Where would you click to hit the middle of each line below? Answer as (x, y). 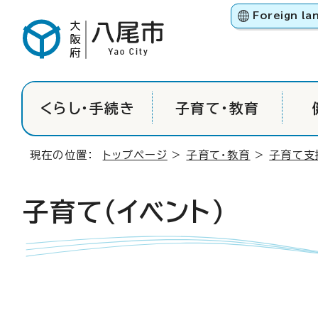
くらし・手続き (88, 108)
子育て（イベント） (124, 212)
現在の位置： (66, 155)
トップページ (135, 155)
